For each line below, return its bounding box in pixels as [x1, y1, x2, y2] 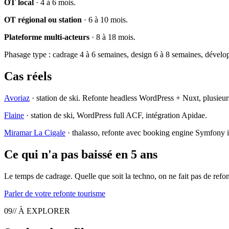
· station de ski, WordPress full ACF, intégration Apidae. [24, 111, 207, 120]
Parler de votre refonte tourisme [4, 189, 105, 198]
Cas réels [4, 70, 52, 83]
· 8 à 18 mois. [89, 33, 135, 42]
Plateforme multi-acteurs [4, 33, 89, 42]
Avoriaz [4, 94, 30, 103]
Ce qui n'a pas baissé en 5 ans [4, 147, 157, 161]
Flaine [4, 111, 24, 120]
